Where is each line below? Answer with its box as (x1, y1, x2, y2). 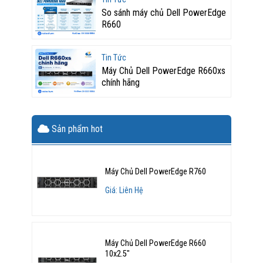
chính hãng (101, 76, 140, 88)
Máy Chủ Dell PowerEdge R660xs (101, 65, 225, 76)
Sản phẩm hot (49, 123, 103, 134)
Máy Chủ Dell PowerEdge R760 (105, 166, 207, 177)
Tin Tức (101, 52, 126, 63)
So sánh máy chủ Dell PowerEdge (101, 6, 226, 18)
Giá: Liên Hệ (105, 185, 144, 195)
